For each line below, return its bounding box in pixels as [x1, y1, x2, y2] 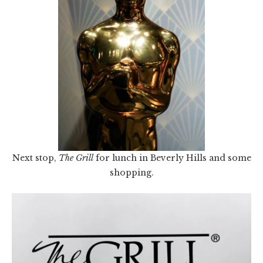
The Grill [58, 153, 93, 164]
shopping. [109, 167, 154, 178]
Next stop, [12, 153, 59, 164]
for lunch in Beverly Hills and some [93, 153, 251, 164]
